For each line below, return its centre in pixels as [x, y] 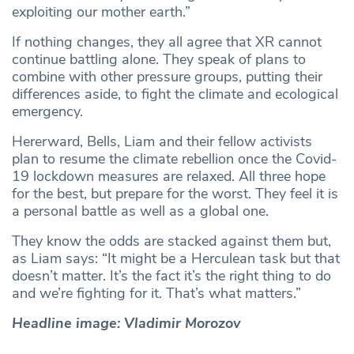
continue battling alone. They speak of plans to [159, 60]
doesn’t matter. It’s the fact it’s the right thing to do [171, 276]
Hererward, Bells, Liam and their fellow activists [162, 142]
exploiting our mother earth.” [101, 12]
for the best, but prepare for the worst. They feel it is [175, 194]
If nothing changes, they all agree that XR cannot [167, 42]
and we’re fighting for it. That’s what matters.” [156, 294]
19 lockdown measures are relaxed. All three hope [169, 177]
